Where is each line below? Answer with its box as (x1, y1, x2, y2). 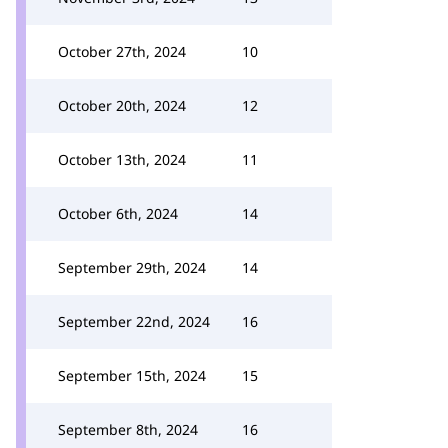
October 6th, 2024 (58, 204, 178, 223)
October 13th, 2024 (58, 150, 186, 169)
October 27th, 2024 (58, 42, 186, 61)
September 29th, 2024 (58, 258, 206, 277)
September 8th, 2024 (58, 420, 198, 439)
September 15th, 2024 (58, 366, 206, 385)
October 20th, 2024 (58, 96, 186, 115)
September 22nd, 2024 (58, 312, 210, 331)
